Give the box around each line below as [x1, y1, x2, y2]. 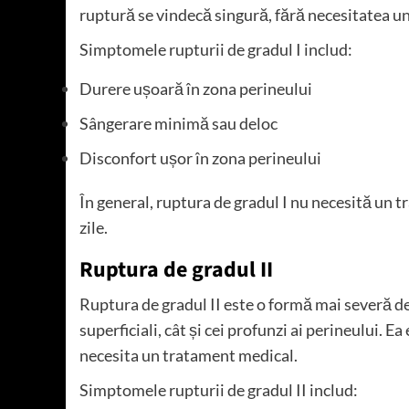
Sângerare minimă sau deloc [79, 112, 278, 133]
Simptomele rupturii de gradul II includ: [79, 379, 358, 400]
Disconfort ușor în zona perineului [79, 147, 321, 168]
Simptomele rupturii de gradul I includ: [79, 38, 352, 59]
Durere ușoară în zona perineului [79, 78, 312, 99]
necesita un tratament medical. [79, 344, 298, 365]
